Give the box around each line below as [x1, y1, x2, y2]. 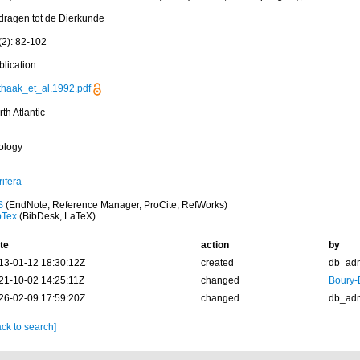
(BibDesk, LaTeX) [16, 211, 96, 222]
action [200, 239, 229, 251]
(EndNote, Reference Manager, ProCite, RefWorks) [2, 199, 227, 211]
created [200, 257, 234, 268]
